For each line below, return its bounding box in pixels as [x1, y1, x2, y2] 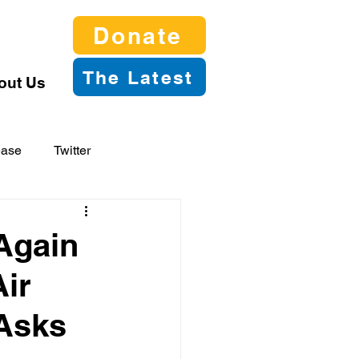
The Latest [82, 66, 194, 88]
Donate [93, 22, 183, 49]
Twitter [54, 143, 91, 158]
